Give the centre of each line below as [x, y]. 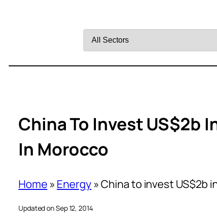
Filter [95, 18]
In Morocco [63, 149]
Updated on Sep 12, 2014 [56, 208]
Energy [74, 184]
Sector [100, 61]
